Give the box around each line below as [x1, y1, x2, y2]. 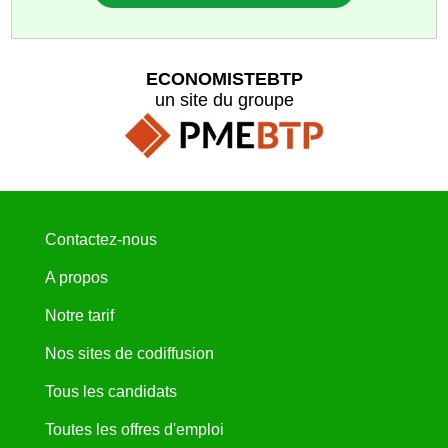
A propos [44, 269, 108, 287]
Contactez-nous [44, 231, 157, 249]
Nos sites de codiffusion [44, 345, 214, 363]
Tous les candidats [44, 383, 177, 401]
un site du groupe [154, 89, 294, 110]
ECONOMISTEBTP [145, 68, 303, 89]
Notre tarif [44, 307, 114, 325]
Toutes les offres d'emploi [44, 421, 224, 439]
